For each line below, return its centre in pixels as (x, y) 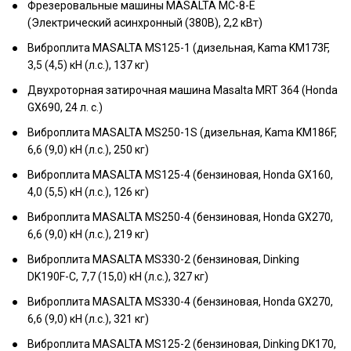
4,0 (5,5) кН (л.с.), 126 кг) (88, 192)
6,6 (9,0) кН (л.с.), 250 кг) (88, 150)
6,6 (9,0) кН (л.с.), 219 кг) (88, 234)
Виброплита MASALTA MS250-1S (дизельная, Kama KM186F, (182, 132)
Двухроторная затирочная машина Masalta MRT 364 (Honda (183, 90)
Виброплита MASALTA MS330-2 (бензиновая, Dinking (163, 259)
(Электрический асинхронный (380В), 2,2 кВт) (145, 23)
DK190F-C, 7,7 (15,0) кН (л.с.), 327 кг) (118, 277)
